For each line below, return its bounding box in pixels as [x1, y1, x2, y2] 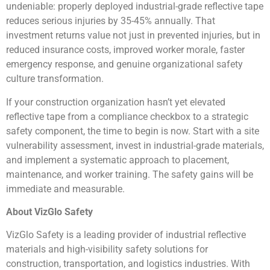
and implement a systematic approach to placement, [6, 154, 229, 166]
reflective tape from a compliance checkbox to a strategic [6, 110, 248, 122]
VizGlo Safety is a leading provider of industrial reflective [6, 229, 246, 241]
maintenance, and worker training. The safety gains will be [6, 168, 253, 180]
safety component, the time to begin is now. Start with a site [6, 125, 259, 137]
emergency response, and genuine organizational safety [6, 58, 243, 71]
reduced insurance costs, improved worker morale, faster [6, 44, 245, 56]
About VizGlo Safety [6, 206, 93, 218]
